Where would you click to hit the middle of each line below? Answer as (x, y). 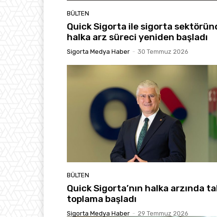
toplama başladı (102, 199)
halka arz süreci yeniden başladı (137, 37)
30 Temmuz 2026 (163, 51)
